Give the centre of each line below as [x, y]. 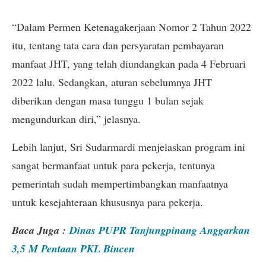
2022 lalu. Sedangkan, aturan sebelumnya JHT [112, 82]
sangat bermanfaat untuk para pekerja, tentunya [113, 165]
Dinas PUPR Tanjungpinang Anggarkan [160, 230]
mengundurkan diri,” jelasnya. [76, 118]
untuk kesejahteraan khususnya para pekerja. [107, 202]
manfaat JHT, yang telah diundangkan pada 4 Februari [129, 63]
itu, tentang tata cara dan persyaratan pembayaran [118, 45]
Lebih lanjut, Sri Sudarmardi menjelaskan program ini [129, 147]
